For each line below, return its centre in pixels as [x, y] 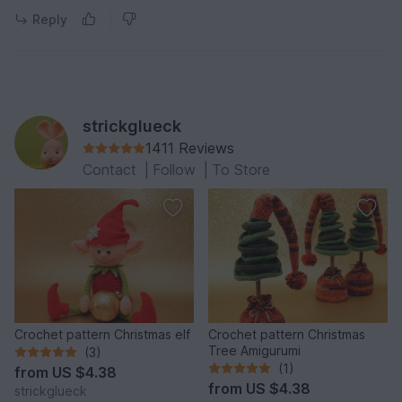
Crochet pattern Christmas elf [102, 334]
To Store [241, 169]
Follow [176, 169]
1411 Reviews [190, 148]
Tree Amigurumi [254, 350]
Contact [112, 169]
